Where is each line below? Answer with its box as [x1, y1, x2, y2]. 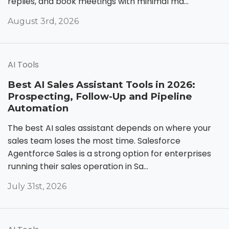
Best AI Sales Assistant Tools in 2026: [8, 78, 195, 90]
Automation [8, 102, 68, 114]
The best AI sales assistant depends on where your [8, 122, 211, 134]
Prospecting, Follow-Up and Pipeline [8, 90, 192, 102]
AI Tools [8, 58, 39, 71]
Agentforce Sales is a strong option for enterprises [8, 147, 211, 159]
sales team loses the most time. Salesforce [8, 134, 180, 147]
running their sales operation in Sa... [8, 160, 148, 172]
